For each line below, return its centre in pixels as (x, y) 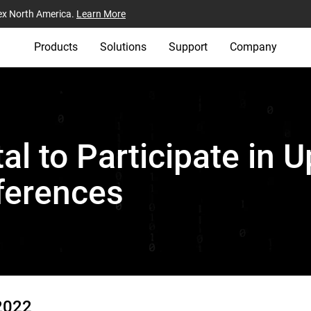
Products (56, 47)
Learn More (101, 14)
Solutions (123, 47)
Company (253, 47)
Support (188, 47)
